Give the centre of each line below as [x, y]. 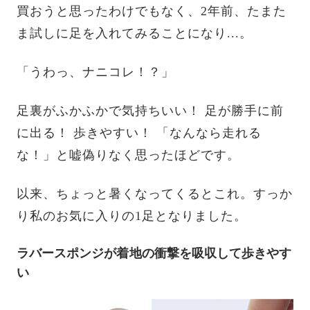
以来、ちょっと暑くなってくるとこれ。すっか [155, 194]
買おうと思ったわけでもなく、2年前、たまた [152, 11]
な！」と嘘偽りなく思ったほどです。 [128, 155]
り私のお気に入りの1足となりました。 [132, 216]
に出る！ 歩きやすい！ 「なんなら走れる [139, 133]
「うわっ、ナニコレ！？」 [95, 72]
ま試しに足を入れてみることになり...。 [135, 34]
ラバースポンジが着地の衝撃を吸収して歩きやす [154, 254]
